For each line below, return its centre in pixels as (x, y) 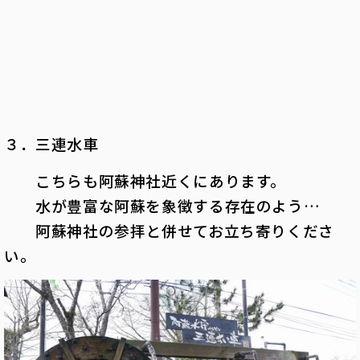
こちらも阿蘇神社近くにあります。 (145, 181)
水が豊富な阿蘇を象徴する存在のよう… (162, 206)
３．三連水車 (51, 144)
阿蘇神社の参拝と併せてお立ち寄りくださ (169, 231)
